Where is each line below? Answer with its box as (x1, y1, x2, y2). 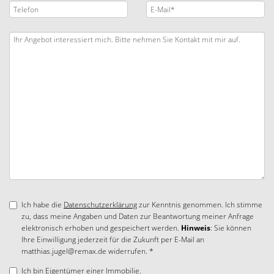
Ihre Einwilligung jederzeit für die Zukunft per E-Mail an (21, 234, 204, 245)
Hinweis (181, 223, 210, 233)
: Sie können (210, 223, 251, 233)
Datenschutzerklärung (64, 199, 137, 210)
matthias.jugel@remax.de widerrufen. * (21, 246, 154, 256)
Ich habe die (21, 199, 64, 210)
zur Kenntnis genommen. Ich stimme (137, 199, 262, 210)
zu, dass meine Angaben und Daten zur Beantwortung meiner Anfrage (21, 211, 254, 221)
